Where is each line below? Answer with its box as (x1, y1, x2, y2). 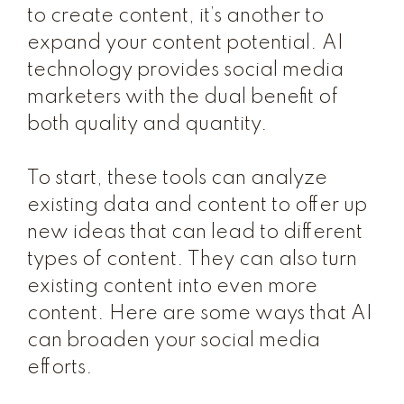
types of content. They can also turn (27, 250, 357, 270)
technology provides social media (27, 60, 344, 80)
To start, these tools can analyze (27, 169, 327, 188)
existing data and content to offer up (27, 196, 367, 216)
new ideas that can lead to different (27, 223, 363, 243)
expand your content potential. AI (27, 33, 344, 53)
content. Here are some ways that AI (27, 304, 372, 324)
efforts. (27, 358, 93, 378)
